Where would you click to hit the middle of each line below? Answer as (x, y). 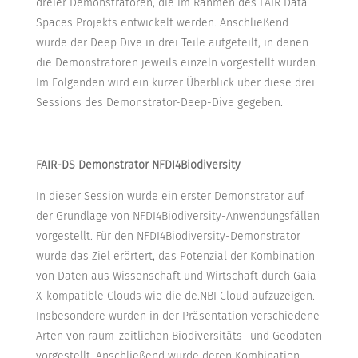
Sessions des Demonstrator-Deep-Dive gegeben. (159, 103)
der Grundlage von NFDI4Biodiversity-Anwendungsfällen (177, 217)
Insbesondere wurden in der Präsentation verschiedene (177, 316)
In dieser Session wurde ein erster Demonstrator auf (170, 197)
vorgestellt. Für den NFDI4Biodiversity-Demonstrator (168, 237)
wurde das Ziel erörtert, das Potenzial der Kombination (175, 257)
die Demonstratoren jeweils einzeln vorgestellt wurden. (177, 63)
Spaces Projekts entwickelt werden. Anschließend (162, 23)
